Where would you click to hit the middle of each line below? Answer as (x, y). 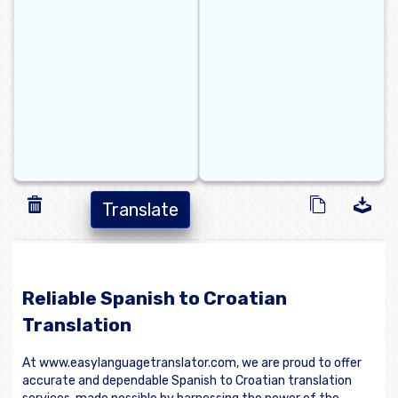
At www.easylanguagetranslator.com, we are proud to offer (192, 362)
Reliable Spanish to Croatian (155, 298)
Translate (140, 210)
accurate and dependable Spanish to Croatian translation (187, 380)
